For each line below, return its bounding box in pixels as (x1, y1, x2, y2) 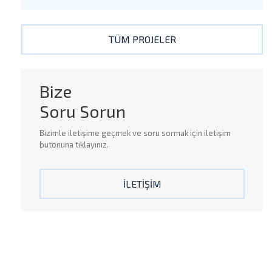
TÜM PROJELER (108, 33, 176, 46)
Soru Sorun (39, 101, 126, 122)
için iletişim (188, 128, 231, 138)
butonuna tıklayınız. (39, 140, 109, 150)
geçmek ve (100, 128, 143, 138)
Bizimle (39, 128, 68, 138)
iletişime (68, 128, 100, 138)
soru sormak (143, 128, 188, 138)
